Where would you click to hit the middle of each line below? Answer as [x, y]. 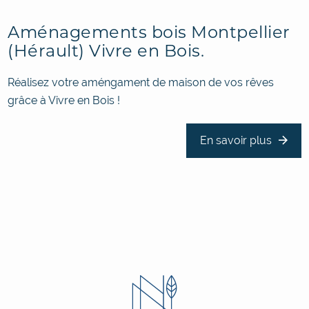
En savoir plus [236, 140]
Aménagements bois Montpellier [149, 32]
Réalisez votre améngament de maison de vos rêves [141, 82]
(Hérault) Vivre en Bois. [106, 50]
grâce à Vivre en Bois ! [64, 100]
